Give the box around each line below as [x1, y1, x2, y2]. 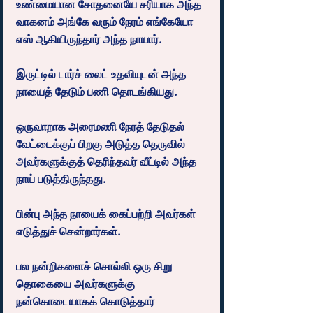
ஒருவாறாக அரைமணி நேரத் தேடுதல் [16, 119, 187, 133]
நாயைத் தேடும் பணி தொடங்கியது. [16, 85, 177, 99]
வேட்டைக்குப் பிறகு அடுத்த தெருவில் [16, 137, 188, 151]
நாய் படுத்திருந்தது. [16, 172, 106, 186]
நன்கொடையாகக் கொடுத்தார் [16, 294, 157, 308]
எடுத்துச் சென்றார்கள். [16, 224, 121, 238]
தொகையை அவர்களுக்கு [16, 277, 138, 291]
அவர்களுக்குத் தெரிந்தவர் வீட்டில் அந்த [16, 154, 199, 168]
